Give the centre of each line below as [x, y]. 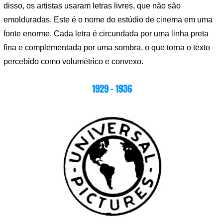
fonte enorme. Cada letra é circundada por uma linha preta [106, 33]
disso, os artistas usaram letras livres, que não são [92, 5]
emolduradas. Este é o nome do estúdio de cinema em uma [108, 19]
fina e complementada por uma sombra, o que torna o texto [107, 47]
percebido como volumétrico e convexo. [73, 61]
